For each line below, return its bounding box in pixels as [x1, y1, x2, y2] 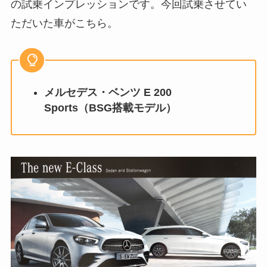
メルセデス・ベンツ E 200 [44, 86, 172, 99]
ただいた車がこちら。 [10, 17, 118, 29]
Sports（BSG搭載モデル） [44, 102, 176, 114]
